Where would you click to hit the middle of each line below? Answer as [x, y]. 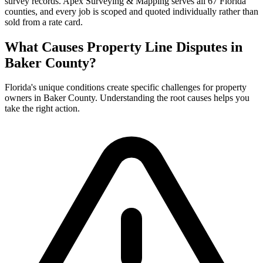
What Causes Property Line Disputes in [124, 47]
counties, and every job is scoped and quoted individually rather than [131, 11]
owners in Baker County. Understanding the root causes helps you [127, 98]
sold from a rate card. [44, 22]
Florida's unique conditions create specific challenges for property [126, 87]
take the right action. [42, 109]
